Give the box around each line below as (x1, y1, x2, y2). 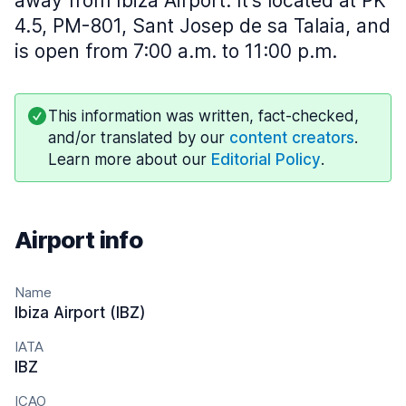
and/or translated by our (48, 129, 229, 147)
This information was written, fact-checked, (48, 107, 359, 125)
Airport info (14, 226, 142, 254)
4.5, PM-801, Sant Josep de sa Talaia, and (14, 14, 391, 37)
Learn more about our (48, 150, 211, 169)
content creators (229, 129, 354, 147)
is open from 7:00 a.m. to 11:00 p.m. (14, 40, 337, 63)
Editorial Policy (211, 150, 321, 169)
